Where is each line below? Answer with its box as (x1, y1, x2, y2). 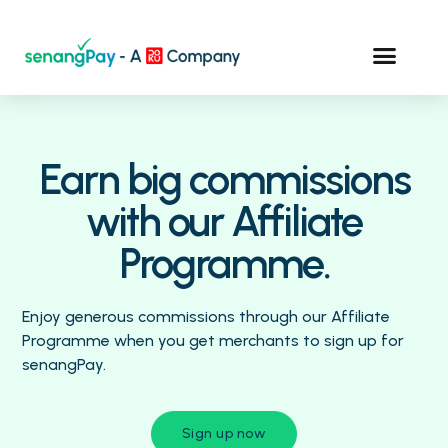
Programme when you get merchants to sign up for (22, 331, 405, 351)
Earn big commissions (38, 154, 410, 206)
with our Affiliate (86, 196, 362, 248)
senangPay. (22, 355, 107, 375)
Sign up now (181, 425, 267, 443)
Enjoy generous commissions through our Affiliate (22, 307, 391, 327)
